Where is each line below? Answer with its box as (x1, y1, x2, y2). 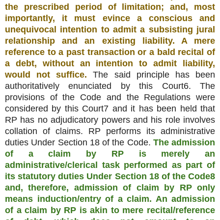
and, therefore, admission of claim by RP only (5, 182, 215, 192)
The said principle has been (93, 69, 216, 80)
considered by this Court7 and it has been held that (5, 103, 215, 113)
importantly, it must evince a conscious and (5, 13, 215, 23)
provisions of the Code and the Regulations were (5, 92, 215, 102)
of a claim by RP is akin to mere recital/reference (5, 205, 215, 215)
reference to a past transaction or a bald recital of (5, 47, 215, 57)
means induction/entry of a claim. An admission (5, 193, 215, 204)
